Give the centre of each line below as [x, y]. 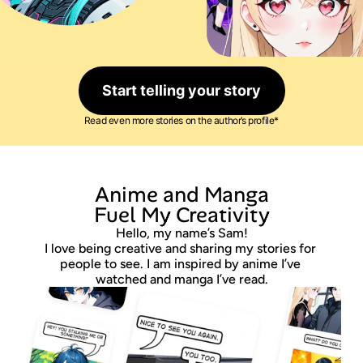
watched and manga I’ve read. [181, 279]
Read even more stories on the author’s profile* [181, 120]
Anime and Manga [179, 194]
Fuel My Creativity [181, 215]
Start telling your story [181, 90]
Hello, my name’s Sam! [181, 233]
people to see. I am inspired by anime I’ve [180, 264]
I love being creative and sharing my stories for [180, 248]
